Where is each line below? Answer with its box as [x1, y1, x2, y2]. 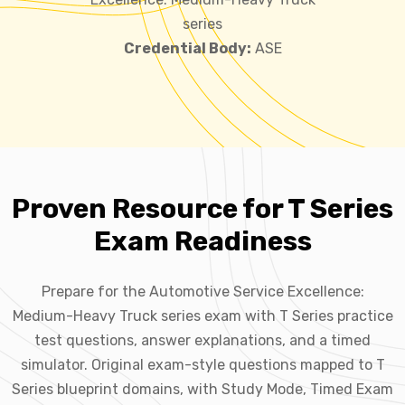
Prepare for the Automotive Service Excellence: [41, 282, 364, 300]
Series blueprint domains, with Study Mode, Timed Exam [12, 380, 393, 398]
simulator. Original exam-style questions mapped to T [20, 355, 385, 373]
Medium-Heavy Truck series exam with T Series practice [12, 306, 393, 325]
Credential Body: [123, 39, 251, 57]
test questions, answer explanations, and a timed [34, 331, 371, 349]
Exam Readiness [93, 224, 312, 258]
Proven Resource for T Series [12, 192, 393, 225]
